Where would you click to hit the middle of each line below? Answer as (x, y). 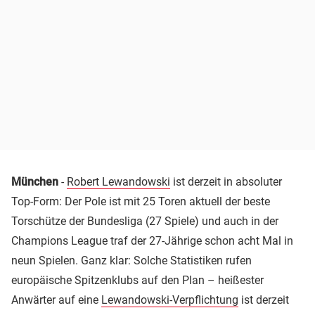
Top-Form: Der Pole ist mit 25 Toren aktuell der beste (141, 201)
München (35, 181)
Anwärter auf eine (56, 300)
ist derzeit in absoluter (226, 181)
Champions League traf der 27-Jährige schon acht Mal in (152, 240)
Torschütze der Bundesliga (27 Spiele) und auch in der (145, 221)
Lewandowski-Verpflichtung (170, 300)
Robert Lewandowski (118, 181)
